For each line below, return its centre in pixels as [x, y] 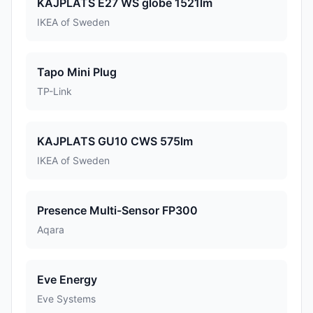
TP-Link [54, 91]
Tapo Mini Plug [77, 72]
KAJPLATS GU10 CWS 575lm [115, 141]
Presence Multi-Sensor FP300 [117, 210]
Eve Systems [66, 299]
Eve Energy [67, 279]
